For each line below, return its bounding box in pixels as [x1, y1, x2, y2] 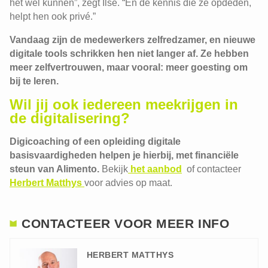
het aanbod [128, 164, 182, 174]
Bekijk [102, 164, 128, 174]
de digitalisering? [10, 110, 130, 126]
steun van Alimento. [10, 164, 102, 174]
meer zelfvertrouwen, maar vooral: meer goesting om [10, 62, 248, 72]
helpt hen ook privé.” [10, 11, 96, 22]
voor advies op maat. [84, 178, 172, 188]
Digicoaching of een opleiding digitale [10, 136, 181, 147]
